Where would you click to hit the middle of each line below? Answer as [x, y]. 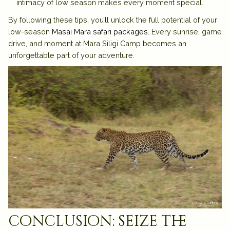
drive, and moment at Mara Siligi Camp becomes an [97, 44]
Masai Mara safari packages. [101, 32]
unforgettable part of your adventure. [71, 55]
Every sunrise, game [186, 32]
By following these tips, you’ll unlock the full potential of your [113, 20]
